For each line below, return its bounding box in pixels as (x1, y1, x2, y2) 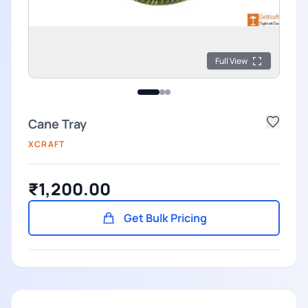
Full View (215, 55, 247, 67)
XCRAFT (28, 137, 65, 150)
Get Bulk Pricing (123, 210, 207, 225)
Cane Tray (28, 115, 87, 132)
